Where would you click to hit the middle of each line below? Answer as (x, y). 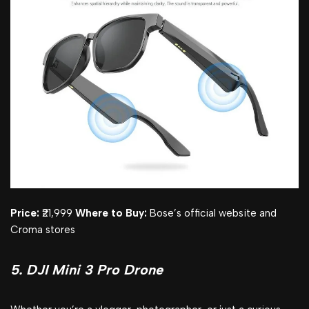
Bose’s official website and (212, 213)
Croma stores (43, 230)
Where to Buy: (111, 213)
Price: (25, 213)
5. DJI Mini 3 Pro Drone (87, 270)
